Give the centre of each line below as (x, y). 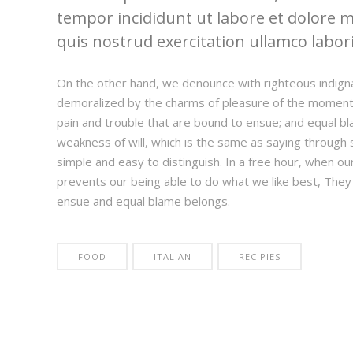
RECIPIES (260, 256)
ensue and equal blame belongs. (143, 201)
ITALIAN (173, 256)
